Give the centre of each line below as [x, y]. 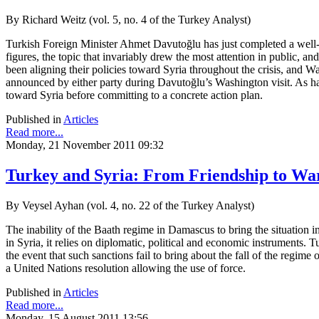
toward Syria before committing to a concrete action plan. [134, 95]
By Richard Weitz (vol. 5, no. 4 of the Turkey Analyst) [128, 20]
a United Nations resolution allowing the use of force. [126, 268]
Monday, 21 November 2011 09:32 [85, 145]
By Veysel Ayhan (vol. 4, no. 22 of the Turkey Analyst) [130, 206]
